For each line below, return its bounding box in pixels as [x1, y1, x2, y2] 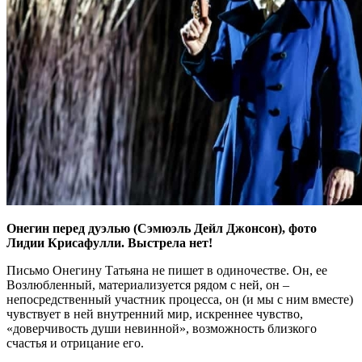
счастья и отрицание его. [6, 335, 144, 350]
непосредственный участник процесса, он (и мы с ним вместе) [6, 292, 353, 306]
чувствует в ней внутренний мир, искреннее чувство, [6, 306, 303, 321]
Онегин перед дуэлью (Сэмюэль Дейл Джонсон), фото [6, 221, 317, 235]
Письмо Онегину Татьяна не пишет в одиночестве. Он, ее [6, 263, 327, 277]
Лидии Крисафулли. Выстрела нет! [6, 235, 213, 250]
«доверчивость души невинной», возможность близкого [6, 321, 317, 335]
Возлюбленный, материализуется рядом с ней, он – [6, 277, 289, 292]
